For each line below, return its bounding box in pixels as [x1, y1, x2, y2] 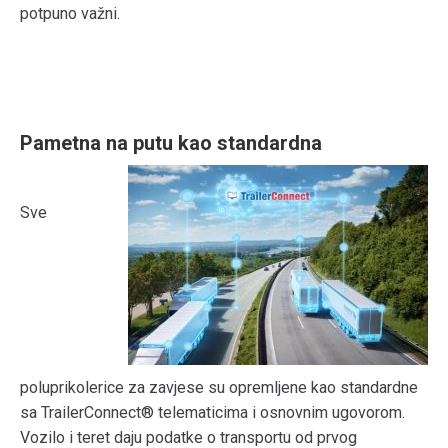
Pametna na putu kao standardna [20, 131, 322, 155]
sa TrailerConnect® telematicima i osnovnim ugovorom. [20, 403, 405, 422]
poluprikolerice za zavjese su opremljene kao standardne [20, 378, 418, 397]
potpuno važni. [20, 4, 120, 23]
